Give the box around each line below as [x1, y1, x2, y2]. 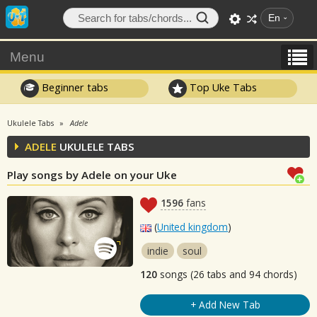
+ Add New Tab [190, 298, 260, 311]
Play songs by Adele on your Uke [7, 168, 177, 182]
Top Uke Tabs [187, 80, 258, 94]
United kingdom [157, 220, 229, 234]
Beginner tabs [38, 80, 108, 94]
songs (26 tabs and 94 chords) [157, 267, 298, 281]
